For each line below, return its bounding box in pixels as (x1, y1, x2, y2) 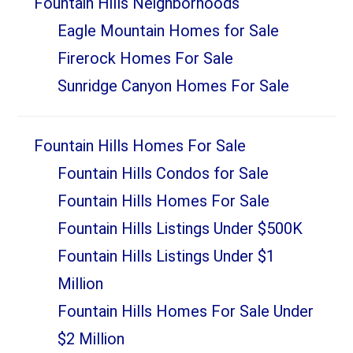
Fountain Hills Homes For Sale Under (57, 302, 314, 321)
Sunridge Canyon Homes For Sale (57, 76, 289, 96)
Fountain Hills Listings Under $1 (57, 247, 275, 266)
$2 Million (57, 329, 124, 349)
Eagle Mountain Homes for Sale (57, 21, 279, 41)
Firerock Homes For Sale (57, 49, 233, 69)
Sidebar (17, 11, 117, 52)
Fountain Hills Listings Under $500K (57, 219, 303, 239)
